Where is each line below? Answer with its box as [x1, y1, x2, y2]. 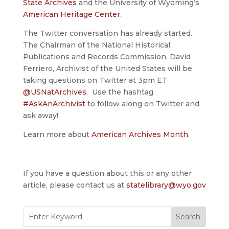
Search [22, 207, 48, 216]
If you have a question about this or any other [22, 169, 192, 178]
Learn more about [22, 130, 91, 140]
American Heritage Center [22, 10, 120, 19]
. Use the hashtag [86, 87, 153, 97]
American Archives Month [91, 130, 188, 140]
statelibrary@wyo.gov [126, 180, 206, 190]
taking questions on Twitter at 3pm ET [22, 76, 167, 85]
